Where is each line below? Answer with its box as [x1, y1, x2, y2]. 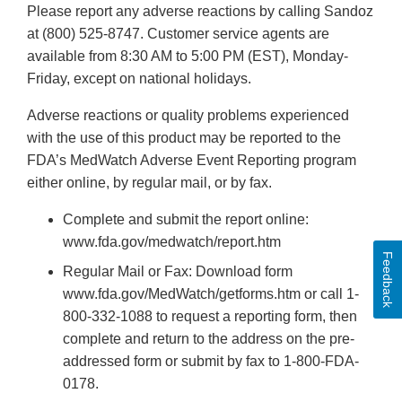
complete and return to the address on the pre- [63, 331, 354, 347]
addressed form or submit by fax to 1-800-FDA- [63, 354, 359, 370]
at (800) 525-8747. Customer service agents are [27, 26, 329, 42]
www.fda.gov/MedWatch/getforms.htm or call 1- [63, 286, 359, 302]
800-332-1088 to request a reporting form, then [63, 309, 357, 325]
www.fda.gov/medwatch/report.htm [63, 234, 281, 250]
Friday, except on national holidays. [27, 71, 251, 87]
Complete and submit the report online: [63, 212, 309, 228]
